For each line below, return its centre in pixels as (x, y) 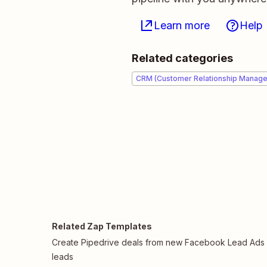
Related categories (182, 58)
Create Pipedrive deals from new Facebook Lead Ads (158, 242)
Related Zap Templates (102, 226)
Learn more (182, 25)
